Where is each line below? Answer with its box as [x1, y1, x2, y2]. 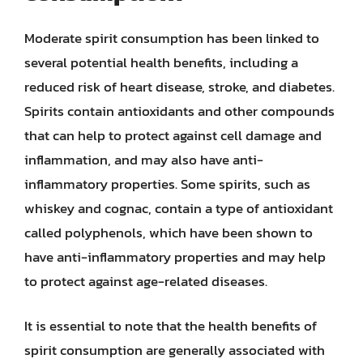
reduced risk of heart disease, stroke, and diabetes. [24, 75, 335, 97]
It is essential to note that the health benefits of [24, 315, 317, 336]
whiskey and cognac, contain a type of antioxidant [24, 197, 333, 219]
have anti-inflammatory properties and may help [24, 246, 326, 267]
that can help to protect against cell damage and [24, 124, 322, 146]
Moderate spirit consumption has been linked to [24, 27, 319, 49]
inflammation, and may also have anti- [24, 148, 263, 170]
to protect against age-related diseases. [24, 270, 267, 292]
